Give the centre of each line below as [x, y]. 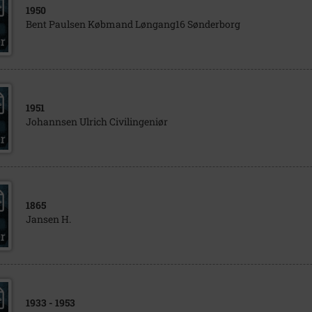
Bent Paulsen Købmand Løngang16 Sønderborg [133, 24]
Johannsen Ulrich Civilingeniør [96, 122]
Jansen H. [48, 219]
